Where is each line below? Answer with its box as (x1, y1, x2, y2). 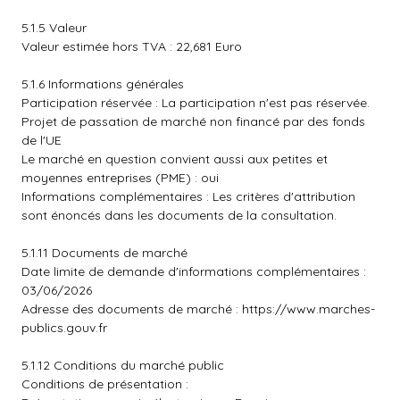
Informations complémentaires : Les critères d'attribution (21, 188, 355, 204)
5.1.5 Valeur (21, 20, 87, 36)
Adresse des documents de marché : (21, 301, 242, 317)
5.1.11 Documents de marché (21, 245, 187, 261)
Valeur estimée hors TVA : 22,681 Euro (21, 38, 242, 54)
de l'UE (21, 132, 62, 148)
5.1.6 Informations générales (21, 76, 184, 92)
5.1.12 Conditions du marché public (21, 357, 224, 373)
